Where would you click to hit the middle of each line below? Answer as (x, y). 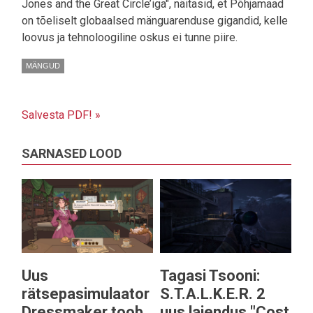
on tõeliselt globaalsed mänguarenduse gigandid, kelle (155, 21)
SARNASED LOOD (72, 154)
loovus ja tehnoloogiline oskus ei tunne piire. (130, 38)
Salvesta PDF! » (61, 115)
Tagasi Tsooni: (210, 276)
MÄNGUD (43, 66)
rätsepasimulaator (86, 294)
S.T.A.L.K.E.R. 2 (213, 294)
